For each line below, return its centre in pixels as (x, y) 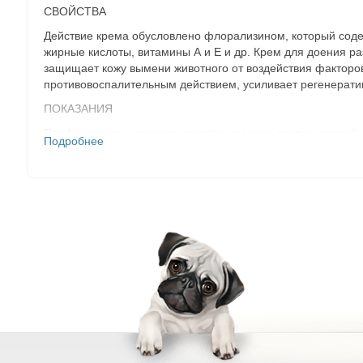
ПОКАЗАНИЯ (78, 109)
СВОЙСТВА (75, 11)
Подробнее (74, 141)
